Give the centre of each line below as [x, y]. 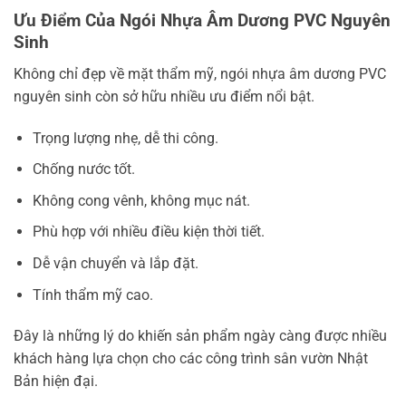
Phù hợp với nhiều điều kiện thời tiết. [148, 232]
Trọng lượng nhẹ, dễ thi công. [125, 138]
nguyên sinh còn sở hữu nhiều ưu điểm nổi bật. [164, 96]
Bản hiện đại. [56, 382]
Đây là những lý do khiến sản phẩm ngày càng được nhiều [200, 336]
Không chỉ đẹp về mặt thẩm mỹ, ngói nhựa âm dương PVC [200, 73]
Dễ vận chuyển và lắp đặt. [115, 263]
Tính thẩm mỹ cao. [92, 295]
